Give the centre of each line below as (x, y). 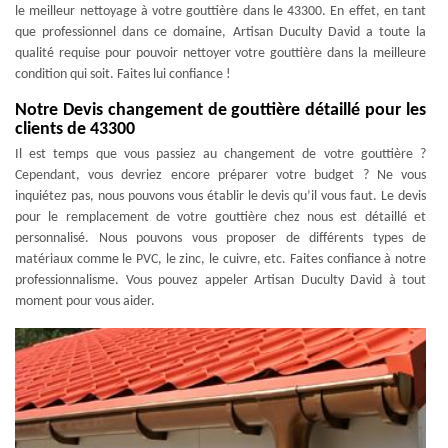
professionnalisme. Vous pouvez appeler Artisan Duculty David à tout (220, 280)
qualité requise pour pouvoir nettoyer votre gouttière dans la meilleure (220, 53)
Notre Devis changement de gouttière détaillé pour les (220, 110)
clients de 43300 (75, 129)
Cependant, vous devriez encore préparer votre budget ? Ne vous (220, 175)
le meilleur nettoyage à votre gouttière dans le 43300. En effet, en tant (220, 11)
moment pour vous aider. (85, 301)
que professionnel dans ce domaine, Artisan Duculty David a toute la (220, 32)
